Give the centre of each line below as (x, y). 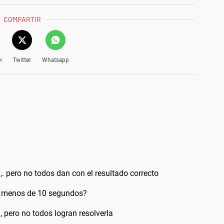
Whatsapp (55, 59)
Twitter (22, 59)
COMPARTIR (22, 19)
